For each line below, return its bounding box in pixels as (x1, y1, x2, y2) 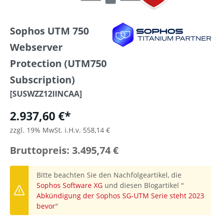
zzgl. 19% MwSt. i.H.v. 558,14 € (10, 125, 110, 135)
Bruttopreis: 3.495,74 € (10, 144, 118, 157)
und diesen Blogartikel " (103, 181, 184, 190)
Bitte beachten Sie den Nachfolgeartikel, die (37, 170, 182, 180)
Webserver (10, 40, 63, 54)
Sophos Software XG (37, 181, 103, 190)
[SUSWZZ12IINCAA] (10, 88, 82, 100)
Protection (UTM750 (10, 56, 107, 71)
